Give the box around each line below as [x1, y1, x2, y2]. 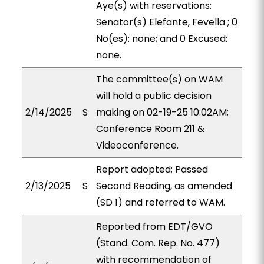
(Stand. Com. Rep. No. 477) [95, 236, 220, 250]
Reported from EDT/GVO [95, 220, 213, 233]
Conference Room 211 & [95, 122, 204, 136]
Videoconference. [95, 138, 179, 152]
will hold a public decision [95, 89, 212, 103]
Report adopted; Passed [95, 163, 208, 176]
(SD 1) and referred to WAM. [95, 196, 225, 209]
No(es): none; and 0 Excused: [95, 32, 227, 45]
